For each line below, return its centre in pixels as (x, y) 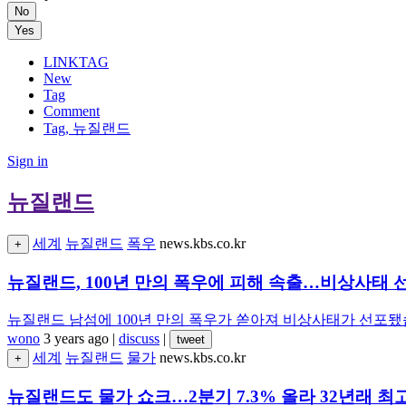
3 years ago (76, 339)
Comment (72, 111)
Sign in (28, 161)
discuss (139, 339)
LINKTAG (76, 62)
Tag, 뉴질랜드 (87, 128)
